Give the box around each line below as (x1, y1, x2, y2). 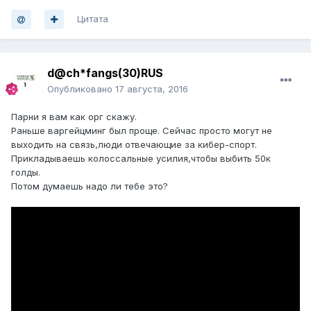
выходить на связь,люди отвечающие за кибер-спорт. (11, 139, 257, 151)
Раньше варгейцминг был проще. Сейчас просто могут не (11, 125, 272, 137)
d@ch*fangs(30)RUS (47, 66, 163, 81)
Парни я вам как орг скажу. (11, 111, 137, 123)
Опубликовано (47, 83, 115, 95)
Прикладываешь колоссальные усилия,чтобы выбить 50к (11, 153, 271, 165)
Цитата (77, 13, 108, 25)
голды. (11, 167, 40, 178)
